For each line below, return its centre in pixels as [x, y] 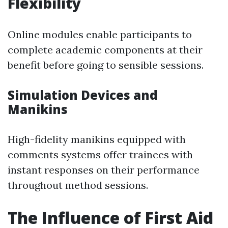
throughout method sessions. [78, 185]
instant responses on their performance [104, 170]
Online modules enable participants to [100, 34]
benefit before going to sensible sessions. [106, 65]
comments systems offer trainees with [100, 154]
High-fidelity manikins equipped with [97, 139]
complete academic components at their [105, 50]
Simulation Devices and [83, 95]
